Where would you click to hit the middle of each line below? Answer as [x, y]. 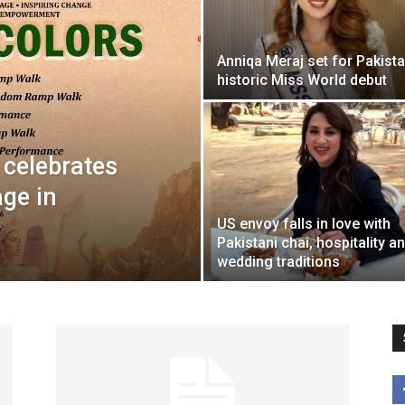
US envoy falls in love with [304, 224]
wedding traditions [278, 262]
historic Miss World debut [302, 80]
